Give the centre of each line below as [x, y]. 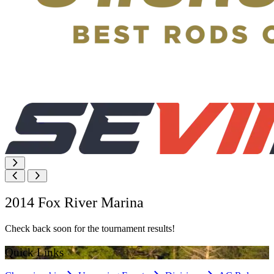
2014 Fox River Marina [74, 202]
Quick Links [34, 252]
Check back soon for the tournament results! [90, 228]
